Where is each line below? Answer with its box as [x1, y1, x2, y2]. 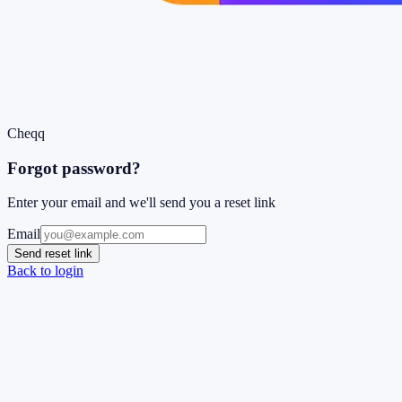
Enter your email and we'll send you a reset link [7, 195, 275, 211]
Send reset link [14, 247, 92, 261]
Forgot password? [7, 158, 141, 178]
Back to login [7, 263, 83, 279]
